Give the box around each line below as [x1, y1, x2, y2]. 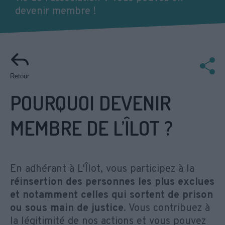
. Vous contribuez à [124, 201, 210, 215]
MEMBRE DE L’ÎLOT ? [10, 115, 173, 140]
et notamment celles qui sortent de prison [10, 188, 213, 202]
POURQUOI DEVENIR [10, 89, 171, 115]
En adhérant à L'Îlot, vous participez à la [10, 162, 194, 176]
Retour [10, 72, 29, 80]
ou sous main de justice [10, 201, 124, 215]
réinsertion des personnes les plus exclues [10, 175, 214, 189]
